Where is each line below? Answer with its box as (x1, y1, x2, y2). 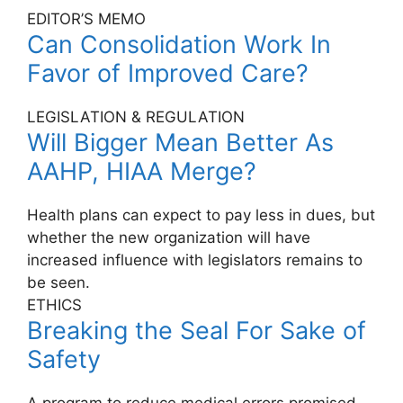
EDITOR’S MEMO (27, 10, 146, 29)
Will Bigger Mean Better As (27, 128, 334, 158)
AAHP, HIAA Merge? (27, 157, 256, 187)
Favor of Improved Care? (27, 58, 309, 89)
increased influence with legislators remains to (27, 251, 363, 270)
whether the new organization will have (27, 228, 310, 247)
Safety (27, 345, 101, 375)
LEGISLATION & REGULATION (27, 108, 245, 127)
